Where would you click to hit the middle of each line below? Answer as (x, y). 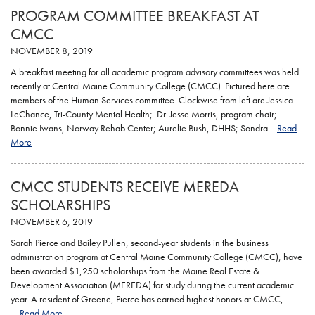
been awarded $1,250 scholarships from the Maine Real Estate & (135, 271)
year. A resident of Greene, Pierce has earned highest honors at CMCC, (147, 299)
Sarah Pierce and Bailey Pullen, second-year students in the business (140, 243)
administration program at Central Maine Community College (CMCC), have (156, 257)
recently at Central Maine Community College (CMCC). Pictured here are (150, 86)
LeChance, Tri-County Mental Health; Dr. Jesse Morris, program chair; (144, 114)
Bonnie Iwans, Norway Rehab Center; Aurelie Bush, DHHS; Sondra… (144, 128)
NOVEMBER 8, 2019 (52, 51)
